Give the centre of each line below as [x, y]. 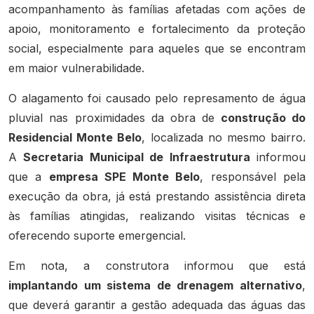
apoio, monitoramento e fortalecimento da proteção [157, 28]
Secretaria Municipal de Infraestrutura [137, 157]
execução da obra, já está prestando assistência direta [157, 196]
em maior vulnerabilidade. [76, 68]
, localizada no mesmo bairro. [224, 137]
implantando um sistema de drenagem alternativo [155, 286]
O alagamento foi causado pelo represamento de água [157, 98]
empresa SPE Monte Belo [124, 176]
